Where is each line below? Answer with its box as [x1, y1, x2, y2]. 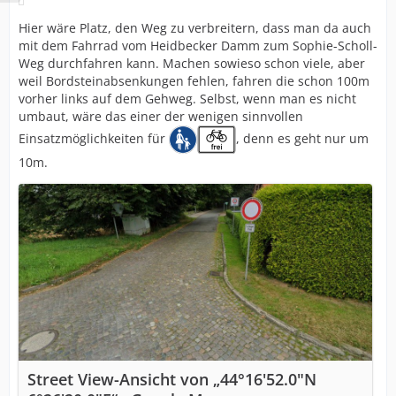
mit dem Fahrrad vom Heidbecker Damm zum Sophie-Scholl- [19, 37, 377, 54]
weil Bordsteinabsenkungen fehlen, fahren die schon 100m [19, 72, 369, 89]
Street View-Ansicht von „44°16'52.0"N [27, 369, 316, 390]
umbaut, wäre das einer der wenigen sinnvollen [19, 108, 303, 125]
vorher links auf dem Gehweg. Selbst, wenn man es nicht [19, 90, 356, 107]
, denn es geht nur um [236, 129, 369, 147]
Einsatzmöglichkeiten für [19, 129, 169, 147]
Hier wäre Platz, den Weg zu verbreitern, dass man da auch [19, 19, 371, 36]
